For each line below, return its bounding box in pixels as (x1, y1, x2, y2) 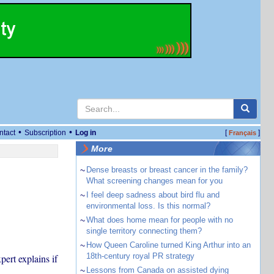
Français (228, 129, 256, 136)
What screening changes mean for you (86, 176, 223, 185)
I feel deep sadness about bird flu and (86, 190, 220, 199)
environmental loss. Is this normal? (86, 201, 210, 210)
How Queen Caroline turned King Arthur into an (86, 240, 251, 250)
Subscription (24, 128, 66, 137)
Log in (75, 128, 96, 137)
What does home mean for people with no (86, 215, 233, 224)
